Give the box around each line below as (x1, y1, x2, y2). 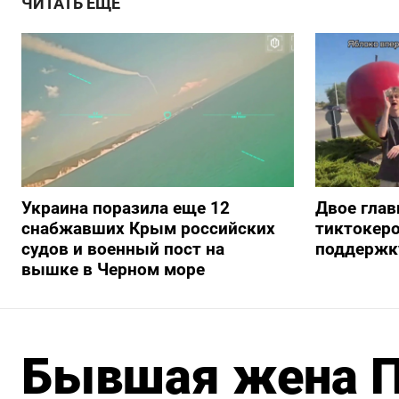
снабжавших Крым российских (21, 217, 275, 239)
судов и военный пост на (21, 238, 224, 259)
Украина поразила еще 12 (21, 197, 230, 218)
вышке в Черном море (21, 258, 205, 280)
